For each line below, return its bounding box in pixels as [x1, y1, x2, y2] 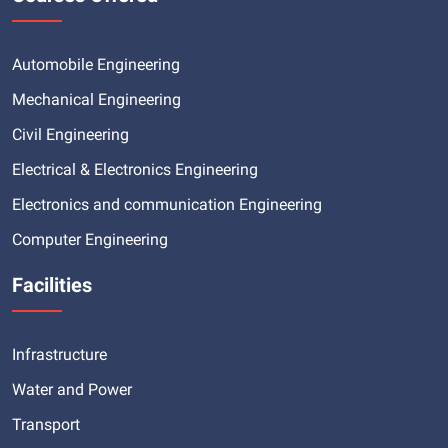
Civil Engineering [12, 124, 129, 144]
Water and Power [12, 379, 132, 399]
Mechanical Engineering [12, 89, 181, 109]
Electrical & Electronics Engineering [12, 159, 258, 179]
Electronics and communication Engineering [12, 194, 322, 214]
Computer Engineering [12, 229, 168, 249]
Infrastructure [12, 344, 107, 364]
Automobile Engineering [12, 54, 180, 74]
